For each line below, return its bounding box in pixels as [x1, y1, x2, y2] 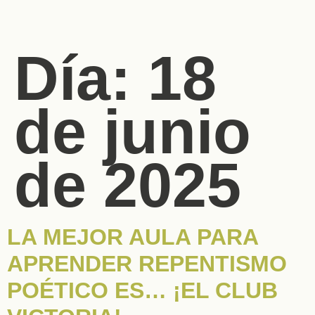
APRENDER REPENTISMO [7, 250, 287, 276]
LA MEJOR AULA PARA [7, 224, 258, 250]
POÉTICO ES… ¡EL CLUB [7, 277, 278, 303]
